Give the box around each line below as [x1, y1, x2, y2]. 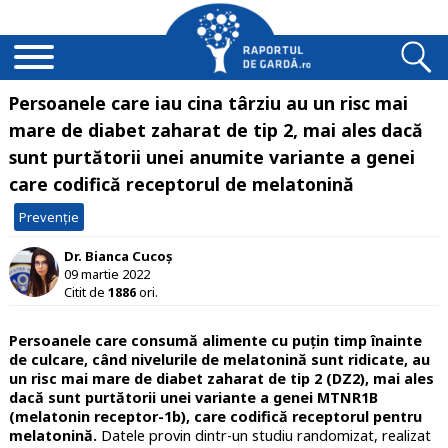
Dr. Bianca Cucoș [63, 246, 172, 265]
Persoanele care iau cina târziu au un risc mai [8, 91, 408, 115]
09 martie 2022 [63, 264, 150, 283]
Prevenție [18, 208, 79, 226]
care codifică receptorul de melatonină [8, 172, 354, 196]
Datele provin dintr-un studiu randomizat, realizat [96, 426, 431, 446]
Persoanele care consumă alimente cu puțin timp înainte [8, 331, 422, 351]
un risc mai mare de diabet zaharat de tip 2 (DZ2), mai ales [8, 369, 434, 389]
